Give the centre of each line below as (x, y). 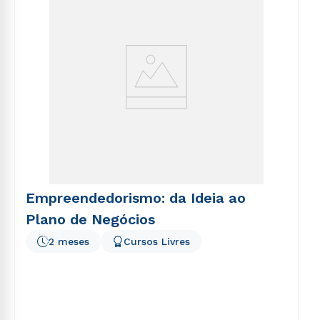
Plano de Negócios (90, 219)
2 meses (69, 241)
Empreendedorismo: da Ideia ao (136, 198)
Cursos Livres (157, 241)
